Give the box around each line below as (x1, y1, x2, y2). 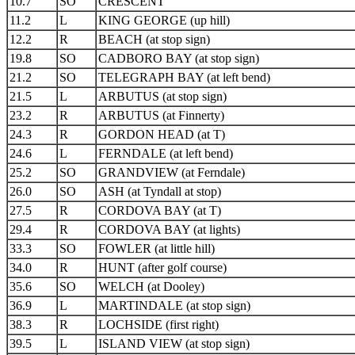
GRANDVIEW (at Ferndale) (98, 166, 245, 179)
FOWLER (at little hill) (98, 242, 215, 255)
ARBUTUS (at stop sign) (98, 90, 227, 103)
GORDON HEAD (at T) (98, 128, 225, 141)
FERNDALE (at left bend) (98, 147, 233, 160)
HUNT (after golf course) (98, 261, 227, 274)
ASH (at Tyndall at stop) (98, 185, 221, 198)
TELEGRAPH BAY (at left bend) (98, 71, 270, 84)
